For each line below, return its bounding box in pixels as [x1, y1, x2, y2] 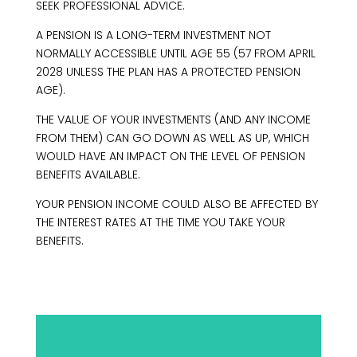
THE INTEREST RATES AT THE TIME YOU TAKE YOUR [35, 214, 285, 230]
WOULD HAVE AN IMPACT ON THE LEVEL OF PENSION [35, 148, 305, 164]
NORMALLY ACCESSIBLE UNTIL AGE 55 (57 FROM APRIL [35, 45, 316, 61]
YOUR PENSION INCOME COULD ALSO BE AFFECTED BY [35, 196, 318, 212]
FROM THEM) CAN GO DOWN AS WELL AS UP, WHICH [35, 130, 309, 146]
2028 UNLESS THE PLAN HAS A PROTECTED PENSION [35, 64, 300, 80]
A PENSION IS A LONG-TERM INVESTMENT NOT [35, 27, 271, 43]
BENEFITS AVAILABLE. [35, 167, 140, 182]
